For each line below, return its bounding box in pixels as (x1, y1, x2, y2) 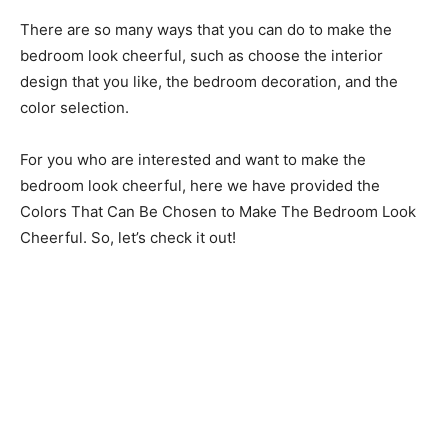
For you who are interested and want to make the (20, 150, 366, 169)
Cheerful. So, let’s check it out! (20, 228, 236, 247)
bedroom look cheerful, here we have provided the (20, 176, 380, 195)
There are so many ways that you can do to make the (20, 20, 392, 39)
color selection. (20, 98, 129, 117)
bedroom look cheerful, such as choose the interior (20, 46, 383, 65)
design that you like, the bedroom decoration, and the (20, 72, 398, 91)
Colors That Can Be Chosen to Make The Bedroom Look (20, 202, 416, 221)
